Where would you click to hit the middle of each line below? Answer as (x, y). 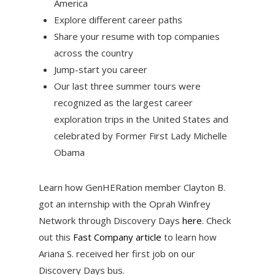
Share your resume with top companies (137, 36)
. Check (216, 220)
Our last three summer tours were (127, 86)
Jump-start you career (100, 69)
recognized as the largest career (123, 102)
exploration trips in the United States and (141, 119)
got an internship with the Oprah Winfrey (124, 203)
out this (56, 237)
